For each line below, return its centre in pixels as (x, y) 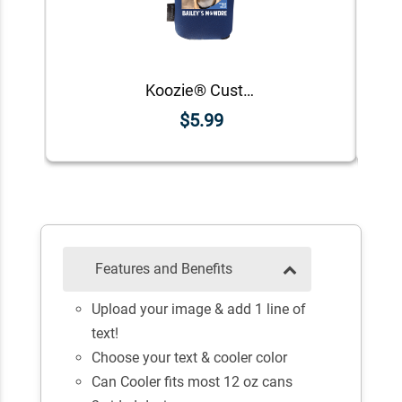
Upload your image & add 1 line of (199, 310)
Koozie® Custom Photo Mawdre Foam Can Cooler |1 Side (248, 90)
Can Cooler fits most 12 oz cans (192, 382)
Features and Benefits (164, 269)
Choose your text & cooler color (190, 358)
